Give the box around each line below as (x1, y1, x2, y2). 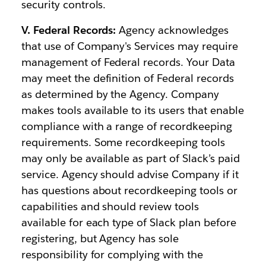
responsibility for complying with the (21, 248, 204, 261)
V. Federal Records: (21, 23, 116, 37)
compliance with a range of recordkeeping (21, 119, 232, 133)
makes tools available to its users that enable (21, 103, 244, 117)
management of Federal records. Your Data (21, 55, 235, 69)
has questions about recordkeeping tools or (21, 183, 237, 197)
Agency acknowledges (116, 23, 229, 37)
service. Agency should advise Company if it (21, 167, 239, 181)
